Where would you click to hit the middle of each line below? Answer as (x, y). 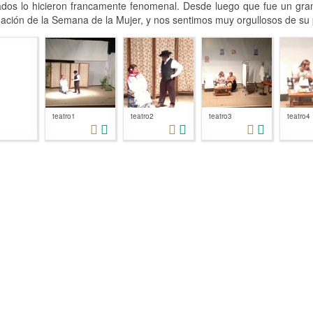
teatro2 (142, 116)
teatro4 (298, 116)
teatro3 (220, 116)
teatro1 (64, 116)
